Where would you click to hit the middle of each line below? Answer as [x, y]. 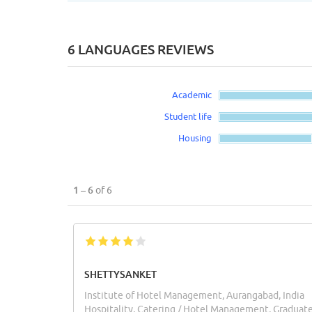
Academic [192, 94]
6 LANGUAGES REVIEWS [141, 49]
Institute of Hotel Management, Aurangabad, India [194, 295]
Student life [188, 116]
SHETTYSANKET [120, 274]
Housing [195, 138]
